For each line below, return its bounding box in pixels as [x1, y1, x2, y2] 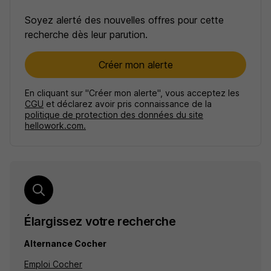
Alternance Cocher [24, 238, 106, 249]
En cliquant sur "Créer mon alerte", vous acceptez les [25, 88, 240, 98]
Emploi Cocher [24, 259, 82, 269]
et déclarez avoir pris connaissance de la [44, 99, 212, 109]
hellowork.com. [25, 120, 86, 131]
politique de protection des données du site [25, 109, 203, 120]
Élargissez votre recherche [24, 214, 176, 229]
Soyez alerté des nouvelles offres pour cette [25, 14, 224, 26]
